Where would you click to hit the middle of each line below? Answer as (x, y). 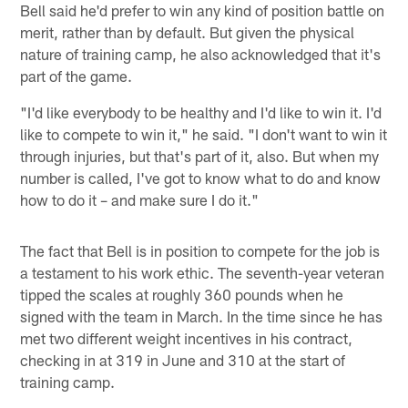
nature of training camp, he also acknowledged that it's (201, 53)
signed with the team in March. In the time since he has (202, 316)
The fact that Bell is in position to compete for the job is (200, 250)
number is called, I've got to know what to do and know (201, 177)
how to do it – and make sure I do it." (140, 199)
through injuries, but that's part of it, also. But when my (200, 155)
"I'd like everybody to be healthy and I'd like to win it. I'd (201, 112)
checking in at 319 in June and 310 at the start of (183, 359)
